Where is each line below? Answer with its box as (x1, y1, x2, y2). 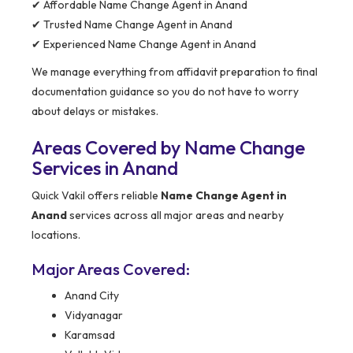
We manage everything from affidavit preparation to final (32, 65, 318, 80)
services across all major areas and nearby (67, 208, 284, 223)
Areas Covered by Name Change (32, 136, 305, 160)
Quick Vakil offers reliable (32, 188, 161, 203)
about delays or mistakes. (32, 104, 158, 119)
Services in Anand (32, 156, 178, 180)
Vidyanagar (65, 308, 123, 323)
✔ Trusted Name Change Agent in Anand (32, 17, 232, 32)
